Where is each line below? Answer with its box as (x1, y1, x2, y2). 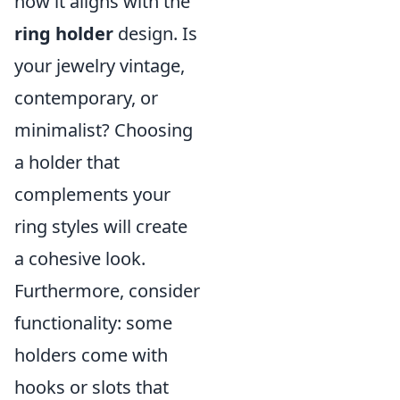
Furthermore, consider (14, 279, 200, 303)
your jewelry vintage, (14, 54, 185, 78)
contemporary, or (14, 86, 158, 110)
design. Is (113, 21, 197, 46)
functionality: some (14, 311, 172, 335)
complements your (14, 182, 171, 206)
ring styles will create (14, 214, 187, 238)
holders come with (14, 343, 168, 367)
